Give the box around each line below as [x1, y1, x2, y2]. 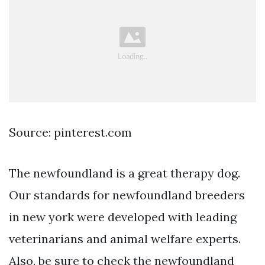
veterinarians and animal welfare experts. [9, 231, 241, 246]
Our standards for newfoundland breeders [9, 187, 245, 202]
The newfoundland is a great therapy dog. [9, 165, 240, 180]
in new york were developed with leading [9, 209, 237, 224]
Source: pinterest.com [9, 124, 132, 140]
